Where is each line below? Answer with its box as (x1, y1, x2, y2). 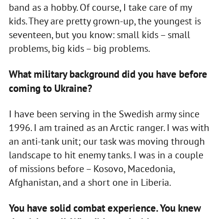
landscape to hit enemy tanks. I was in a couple (8, 148, 203, 161)
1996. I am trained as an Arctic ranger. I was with (8, 121, 209, 134)
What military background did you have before (8, 67, 207, 81)
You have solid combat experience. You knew (8, 201, 200, 215)
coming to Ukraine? (8, 81, 92, 95)
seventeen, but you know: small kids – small (8, 28, 190, 41)
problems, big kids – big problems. (8, 42, 150, 55)
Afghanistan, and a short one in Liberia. (8, 175, 171, 189)
